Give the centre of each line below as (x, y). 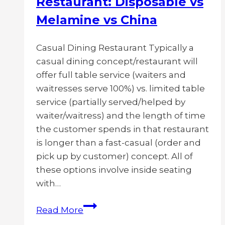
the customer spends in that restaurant (123, 129)
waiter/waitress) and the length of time (121, 116)
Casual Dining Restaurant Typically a (115, 48)
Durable (100, 219)
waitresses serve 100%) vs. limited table (121, 89)
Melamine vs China (97, 20)
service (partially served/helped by (111, 102)
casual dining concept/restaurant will (117, 62)
